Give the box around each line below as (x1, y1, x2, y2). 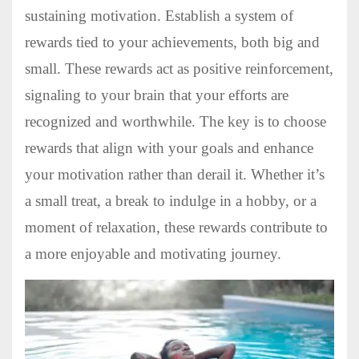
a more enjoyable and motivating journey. (25, 245, 281, 263)
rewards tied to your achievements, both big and (25, 34, 320, 51)
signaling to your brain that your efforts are (25, 87, 288, 104)
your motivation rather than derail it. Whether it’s (25, 166, 325, 184)
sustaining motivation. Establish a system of (25, 7, 293, 25)
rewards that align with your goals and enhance (25, 139, 313, 157)
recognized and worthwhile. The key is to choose (25, 113, 326, 131)
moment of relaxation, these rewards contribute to (25, 219, 328, 236)
